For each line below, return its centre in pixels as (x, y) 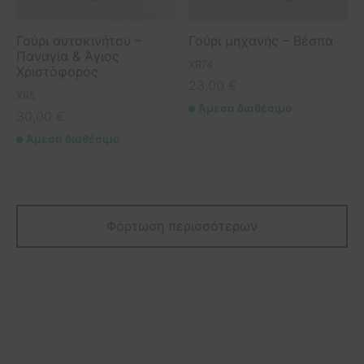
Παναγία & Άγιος (68, 56)
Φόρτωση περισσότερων (182, 225)
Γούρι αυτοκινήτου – (79, 40)
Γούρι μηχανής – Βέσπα (260, 40)
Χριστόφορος (57, 71)
